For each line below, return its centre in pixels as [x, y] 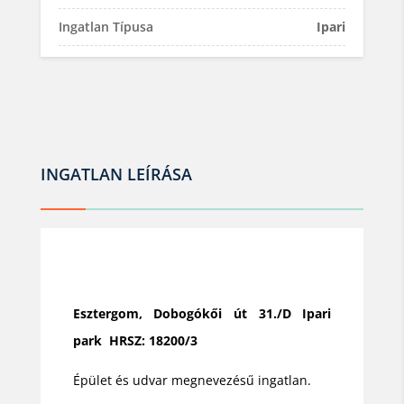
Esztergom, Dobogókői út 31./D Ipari [202, 313]
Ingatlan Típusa [106, 26]
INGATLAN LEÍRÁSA [116, 174]
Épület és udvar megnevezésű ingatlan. [192, 380]
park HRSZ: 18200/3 [135, 340]
